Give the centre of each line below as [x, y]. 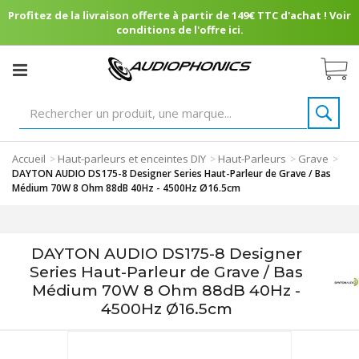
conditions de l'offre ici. [179, 30]
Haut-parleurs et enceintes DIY [132, 159]
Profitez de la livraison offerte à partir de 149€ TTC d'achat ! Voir [179, 15]
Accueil [29, 159]
